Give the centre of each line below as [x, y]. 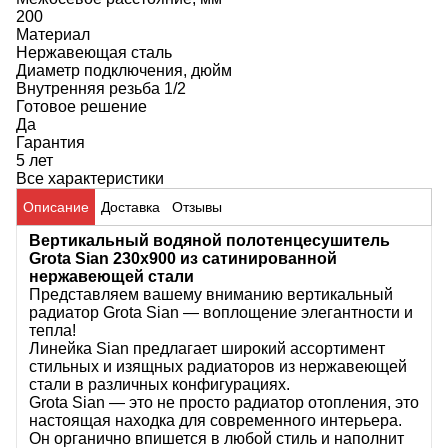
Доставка [130, 207]
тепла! [52, 330]
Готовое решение [81, 106]
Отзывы [197, 207]
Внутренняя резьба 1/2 [101, 88]
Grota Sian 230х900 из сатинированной [183, 258]
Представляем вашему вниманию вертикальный [211, 294]
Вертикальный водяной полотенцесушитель [209, 240]
